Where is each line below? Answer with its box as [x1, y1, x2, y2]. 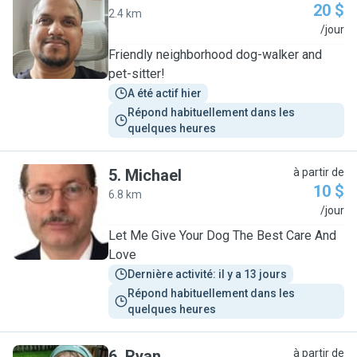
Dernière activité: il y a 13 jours [127, 268, 287, 280]
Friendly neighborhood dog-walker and [108, 47, 322, 62]
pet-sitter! [108, 66, 165, 81]
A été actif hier [127, 87, 202, 100]
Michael [125, 166, 182, 185]
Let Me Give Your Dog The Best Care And [108, 228, 336, 243]
